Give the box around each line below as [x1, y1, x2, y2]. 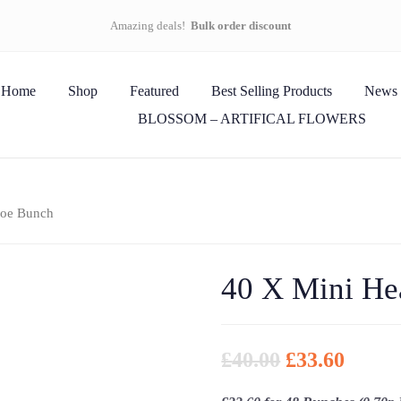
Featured [130, 83, 180, 98]
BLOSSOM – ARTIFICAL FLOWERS [137, 111, 366, 126]
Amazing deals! [110, 19, 191, 32]
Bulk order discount [191, 19, 291, 32]
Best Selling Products [211, 83, 333, 98]
